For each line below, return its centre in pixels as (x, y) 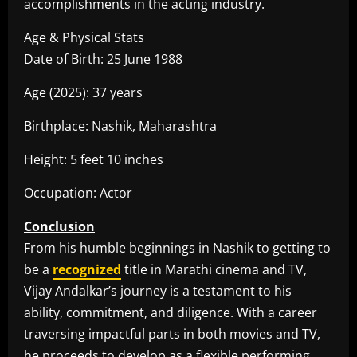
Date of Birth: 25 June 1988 (103, 59)
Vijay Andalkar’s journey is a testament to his (158, 291)
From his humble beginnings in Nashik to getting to (177, 248)
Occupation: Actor (78, 193)
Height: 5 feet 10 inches (94, 160)
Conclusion (59, 227)
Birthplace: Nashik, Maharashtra (120, 126)
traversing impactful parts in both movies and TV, (172, 334)
